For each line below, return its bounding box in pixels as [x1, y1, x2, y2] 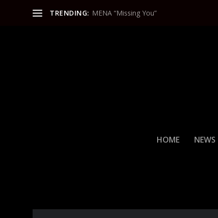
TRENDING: [50, 8, 90, 18]
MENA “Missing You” [91, 8, 157, 18]
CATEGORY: [33, 186, 109, 204]
